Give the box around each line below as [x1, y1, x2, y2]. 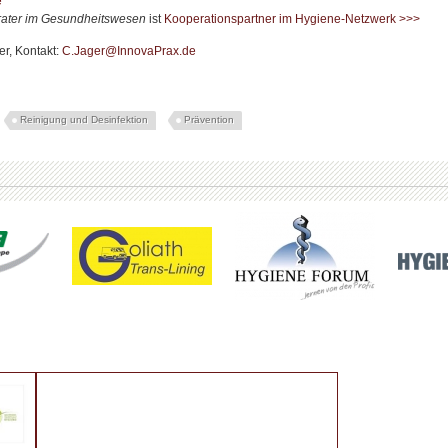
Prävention [184, 113, 234, 125]
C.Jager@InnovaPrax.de [62, 43, 196, 58]
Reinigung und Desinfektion [20, 113, 148, 125]
